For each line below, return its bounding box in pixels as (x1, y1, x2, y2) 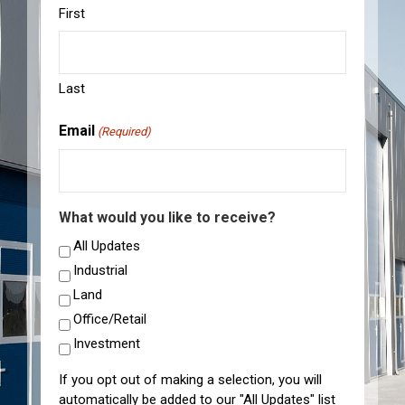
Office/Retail (73, 311, 146, 327)
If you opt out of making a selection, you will (59, 372, 322, 388)
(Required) (98, 125, 152, 138)
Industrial (73, 262, 127, 278)
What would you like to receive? (59, 209, 276, 226)
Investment (73, 335, 140, 352)
